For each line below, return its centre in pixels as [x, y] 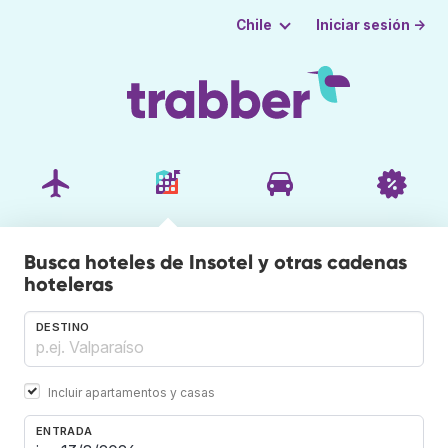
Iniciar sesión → [371, 24]
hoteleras [68, 283]
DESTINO [63, 326]
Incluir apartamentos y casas [131, 392]
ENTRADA [64, 430]
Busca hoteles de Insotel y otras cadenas [215, 261]
